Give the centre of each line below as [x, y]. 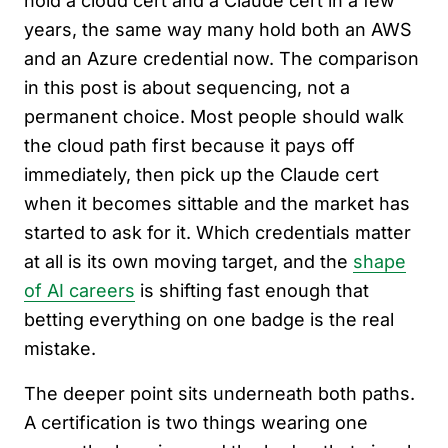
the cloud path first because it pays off [189, 145]
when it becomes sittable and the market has [217, 203]
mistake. [60, 348]
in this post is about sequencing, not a [187, 87]
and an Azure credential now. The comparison [221, 58]
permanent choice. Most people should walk [214, 116]
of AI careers [79, 290]
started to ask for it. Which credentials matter [217, 232]
